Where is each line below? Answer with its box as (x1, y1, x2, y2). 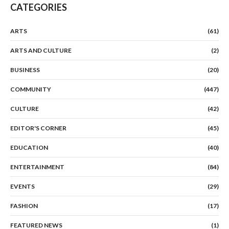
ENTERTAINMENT (10, 163, 64, 171)
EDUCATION (10, 143, 48, 151)
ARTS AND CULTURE (10, 46, 72, 54)
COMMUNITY (10, 85, 51, 93)
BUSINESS (10, 65, 40, 74)
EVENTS (10, 182, 35, 190)
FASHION (10, 201, 38, 210)
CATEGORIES (10, 1, 67, 13)
